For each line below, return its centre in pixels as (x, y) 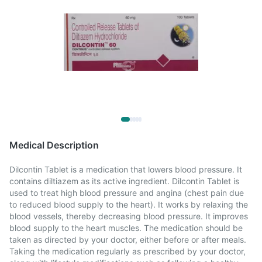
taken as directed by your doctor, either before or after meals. (128, 239)
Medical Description (54, 145)
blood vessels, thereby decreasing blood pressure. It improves (129, 216)
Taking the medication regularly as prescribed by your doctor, (127, 251)
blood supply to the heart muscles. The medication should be (126, 228)
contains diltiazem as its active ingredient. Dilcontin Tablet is (124, 181)
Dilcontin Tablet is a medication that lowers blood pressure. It (126, 169)
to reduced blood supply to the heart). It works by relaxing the (129, 204)
